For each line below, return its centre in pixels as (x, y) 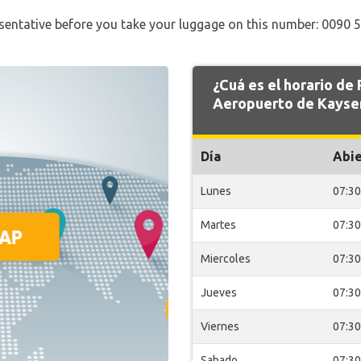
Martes (218, 225)
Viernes (220, 326)
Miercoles (226, 259)
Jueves (219, 293)
